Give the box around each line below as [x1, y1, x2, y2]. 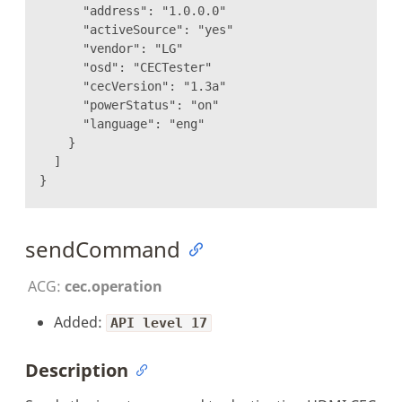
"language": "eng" [39, 116, 205, 131]
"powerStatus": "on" [39, 97, 219, 112]
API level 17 [110, 314, 207, 331]
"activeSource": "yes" [39, 22, 233, 37]
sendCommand [25, 233, 180, 264]
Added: [54, 311, 106, 332]
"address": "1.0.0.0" [39, 3, 226, 18]
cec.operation [65, 275, 162, 296]
